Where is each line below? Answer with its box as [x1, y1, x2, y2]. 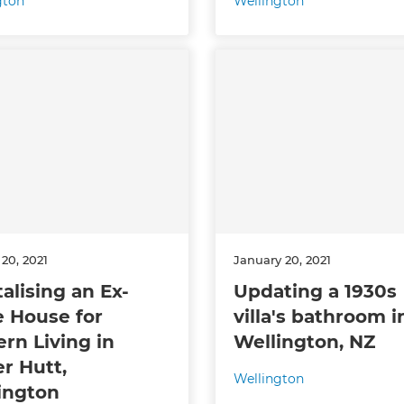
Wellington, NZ [233, 330, 375, 353]
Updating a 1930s [233, 280, 397, 302]
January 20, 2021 [233, 252, 331, 267]
